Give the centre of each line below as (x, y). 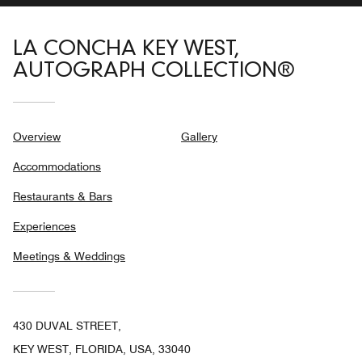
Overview (37, 137)
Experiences (44, 227)
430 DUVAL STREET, (67, 326)
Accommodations (57, 167)
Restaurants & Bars (63, 197)
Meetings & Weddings (69, 257)
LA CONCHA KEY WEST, (126, 50)
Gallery (199, 137)
